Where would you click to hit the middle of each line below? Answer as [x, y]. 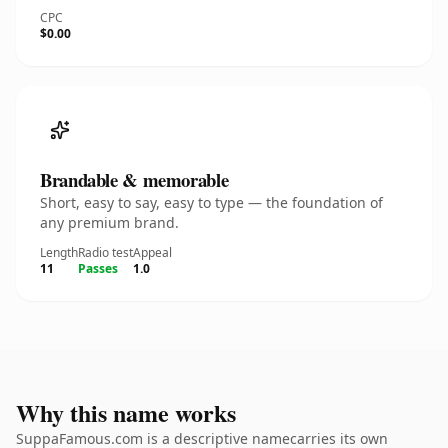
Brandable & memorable [134, 179]
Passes [98, 268]
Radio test [105, 252]
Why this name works [126, 412]
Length [59, 252]
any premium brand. [109, 222]
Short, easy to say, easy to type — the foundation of [211, 202]
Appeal [152, 252]
